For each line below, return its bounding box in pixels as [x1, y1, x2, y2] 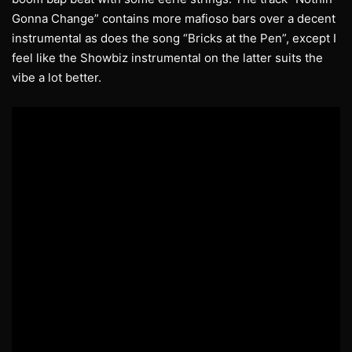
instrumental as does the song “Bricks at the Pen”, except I [12, 31, 336, 46]
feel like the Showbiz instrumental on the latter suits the [12, 50, 323, 66]
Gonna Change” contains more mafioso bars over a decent [12, 11, 335, 27]
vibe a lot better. [12, 70, 101, 86]
